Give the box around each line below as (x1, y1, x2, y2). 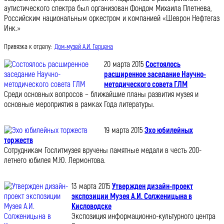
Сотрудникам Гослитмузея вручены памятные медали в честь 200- (4, 145, 201, 155)
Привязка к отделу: (4, 42, 54, 51)
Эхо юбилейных (144, 125, 193, 135)
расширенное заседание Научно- (104, 69, 206, 79)
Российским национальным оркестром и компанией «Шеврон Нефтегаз (4, 13, 219, 23)
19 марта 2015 (104, 125, 142, 135)
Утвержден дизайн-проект (112, 181, 193, 191)
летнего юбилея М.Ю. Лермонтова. (4, 155, 105, 165)
